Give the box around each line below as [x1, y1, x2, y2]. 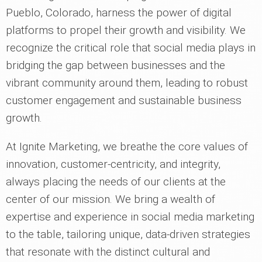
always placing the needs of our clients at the [6, 175, 226, 188]
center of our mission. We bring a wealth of [6, 192, 215, 206]
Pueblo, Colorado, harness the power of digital [6, 6, 232, 19]
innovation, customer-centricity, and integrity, [6, 157, 220, 171]
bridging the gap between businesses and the [6, 58, 225, 72]
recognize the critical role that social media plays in [6, 41, 256, 54]
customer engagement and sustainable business [6, 94, 242, 107]
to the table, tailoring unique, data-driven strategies [6, 227, 250, 241]
